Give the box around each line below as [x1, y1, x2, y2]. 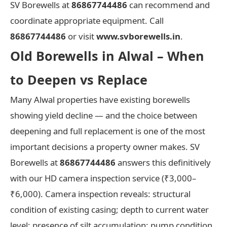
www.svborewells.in [96, 30, 180, 42]
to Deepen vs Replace [10, 70, 147, 88]
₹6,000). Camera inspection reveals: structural [10, 187, 191, 200]
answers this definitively [116, 156, 211, 168]
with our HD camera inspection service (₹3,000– [10, 172, 196, 184]
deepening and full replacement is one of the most [10, 125, 205, 137]
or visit [66, 30, 96, 42]
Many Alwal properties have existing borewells [10, 93, 190, 105]
